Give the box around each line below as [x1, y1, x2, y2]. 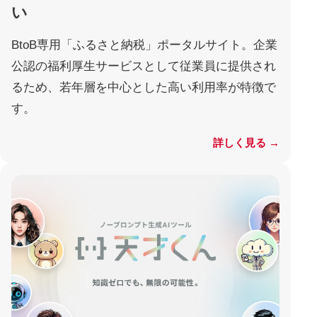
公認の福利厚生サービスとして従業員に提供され [11, 59, 276, 74]
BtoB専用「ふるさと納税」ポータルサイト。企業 [11, 38, 277, 52]
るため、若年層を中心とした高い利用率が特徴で [11, 81, 276, 95]
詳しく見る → [213, 137, 280, 149]
